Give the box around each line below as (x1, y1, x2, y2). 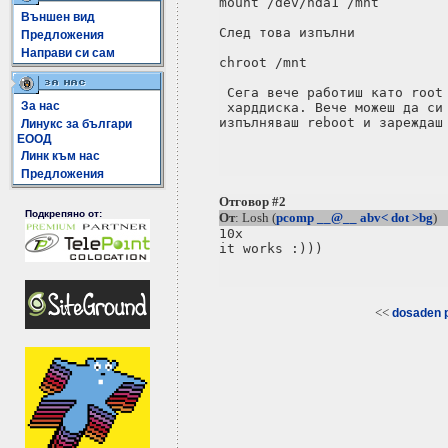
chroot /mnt (218, 55, 307, 70)
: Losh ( (234, 210, 276, 225)
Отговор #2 (218, 194, 286, 209)
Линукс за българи (21, 117, 132, 131)
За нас (21, 99, 60, 113)
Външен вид (21, 10, 95, 24)
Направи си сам (21, 46, 115, 60)
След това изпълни (218, 25, 355, 40)
